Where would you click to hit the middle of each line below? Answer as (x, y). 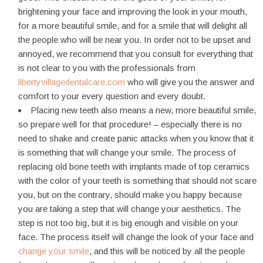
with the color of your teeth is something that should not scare (137, 180)
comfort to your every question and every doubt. (112, 96)
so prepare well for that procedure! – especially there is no (130, 124)
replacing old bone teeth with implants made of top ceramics (134, 166)
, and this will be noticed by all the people (167, 251)
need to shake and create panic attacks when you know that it (136, 138)
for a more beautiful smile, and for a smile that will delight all (133, 25)
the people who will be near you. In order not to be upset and (134, 39)
